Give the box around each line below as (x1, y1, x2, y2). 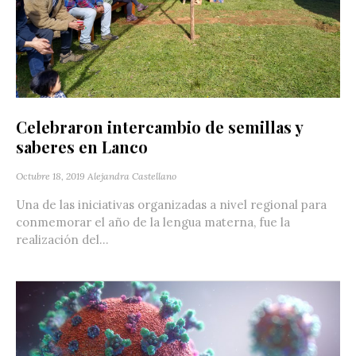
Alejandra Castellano (87, 170, 176, 183)
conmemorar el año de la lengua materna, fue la (16, 215, 290, 230)
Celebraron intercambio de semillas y (16, 116, 303, 138)
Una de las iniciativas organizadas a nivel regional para (16, 197, 327, 213)
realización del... (16, 232, 109, 248)
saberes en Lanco (16, 136, 148, 158)
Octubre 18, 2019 (16, 170, 85, 183)
